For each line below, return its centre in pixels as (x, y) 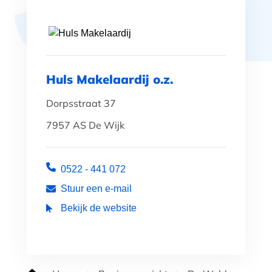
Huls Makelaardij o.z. (110, 79)
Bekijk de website (99, 208)
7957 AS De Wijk (85, 125)
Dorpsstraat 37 (81, 103)
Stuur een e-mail (96, 189)
